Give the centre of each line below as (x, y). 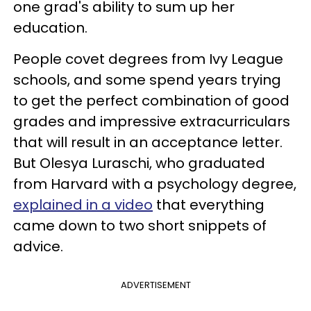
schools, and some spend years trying (147, 80)
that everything (209, 205)
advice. (38, 246)
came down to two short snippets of (140, 226)
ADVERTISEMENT (155, 285)
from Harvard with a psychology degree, (155, 184)
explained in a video (83, 205)
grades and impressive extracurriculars (152, 121)
